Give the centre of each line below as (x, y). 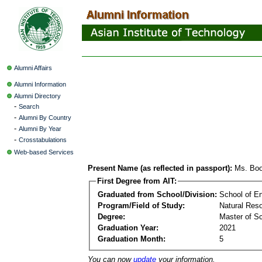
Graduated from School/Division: (157, 194)
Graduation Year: (128, 227)
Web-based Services (44, 152)
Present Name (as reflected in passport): (160, 168)
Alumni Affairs (33, 68)
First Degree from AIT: (137, 181)
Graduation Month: (132, 239)
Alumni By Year (40, 129)
